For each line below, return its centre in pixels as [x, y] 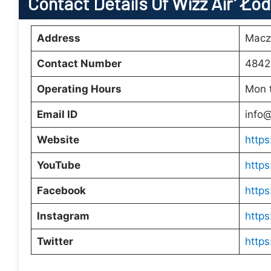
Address [58, 38]
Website [58, 140]
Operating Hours [79, 89]
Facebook [61, 191]
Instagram [63, 216]
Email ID [57, 114]
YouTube [58, 165]
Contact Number [79, 64]
